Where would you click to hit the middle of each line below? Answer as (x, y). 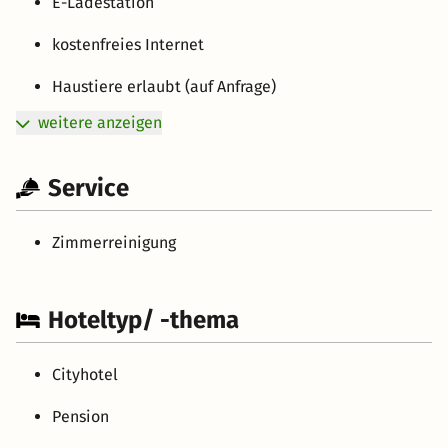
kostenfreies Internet (128, 44)
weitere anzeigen (100, 122)
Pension (80, 416)
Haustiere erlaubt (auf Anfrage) (164, 86)
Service (88, 187)
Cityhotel (85, 374)
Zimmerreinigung (114, 242)
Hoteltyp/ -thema (143, 319)
